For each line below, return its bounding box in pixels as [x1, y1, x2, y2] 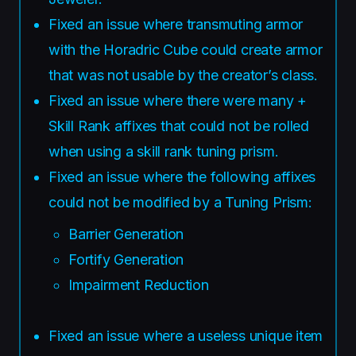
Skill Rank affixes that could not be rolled [48, 117, 310, 134]
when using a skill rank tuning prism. [48, 142, 279, 160]
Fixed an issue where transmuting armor [48, 15, 304, 33]
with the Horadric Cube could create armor [48, 41, 323, 58]
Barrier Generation [68, 225, 184, 242]
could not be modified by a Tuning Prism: [48, 193, 312, 211]
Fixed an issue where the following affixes [48, 168, 316, 185]
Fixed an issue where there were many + [48, 91, 308, 109]
